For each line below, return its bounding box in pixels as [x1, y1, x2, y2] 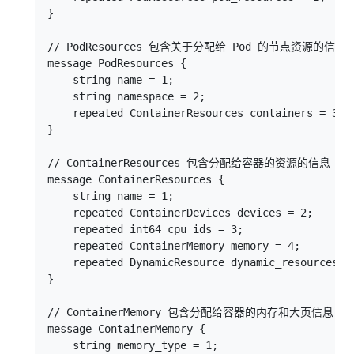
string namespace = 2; [47, 90, 205, 103]
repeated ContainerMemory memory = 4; [47, 239, 300, 252]
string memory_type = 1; [47, 339, 218, 352]
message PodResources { [47, 57, 186, 70]
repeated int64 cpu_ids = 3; [47, 223, 243, 235]
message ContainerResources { [47, 173, 224, 186]
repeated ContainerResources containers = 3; [47, 107, 345, 119]
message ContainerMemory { [47, 322, 205, 335]
